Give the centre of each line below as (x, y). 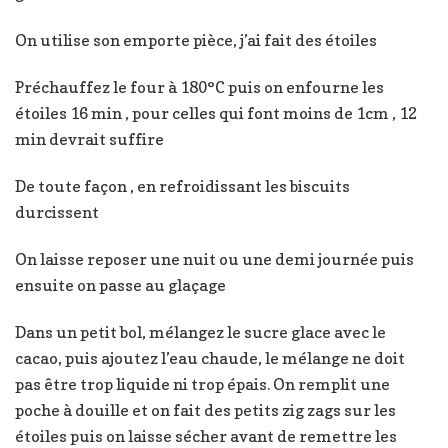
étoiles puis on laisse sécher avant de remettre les (206, 435)
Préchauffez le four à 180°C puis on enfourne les (199, 86)
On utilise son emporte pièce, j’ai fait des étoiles (197, 39)
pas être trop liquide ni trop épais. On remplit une (202, 383)
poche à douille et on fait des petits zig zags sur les (205, 409)
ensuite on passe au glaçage (122, 284)
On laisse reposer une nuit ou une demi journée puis (214, 258)
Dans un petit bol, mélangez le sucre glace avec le (200, 331)
